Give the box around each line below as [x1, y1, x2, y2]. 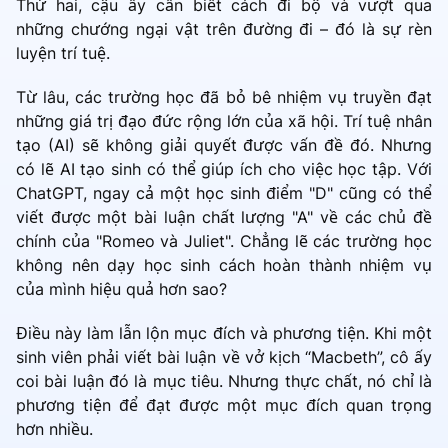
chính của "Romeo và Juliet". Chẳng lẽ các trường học [16, 231, 432, 252]
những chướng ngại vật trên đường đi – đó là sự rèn [16, 19, 432, 40]
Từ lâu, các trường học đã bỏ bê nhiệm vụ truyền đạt [16, 87, 432, 108]
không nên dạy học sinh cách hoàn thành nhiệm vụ [16, 255, 432, 276]
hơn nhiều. [16, 419, 93, 440]
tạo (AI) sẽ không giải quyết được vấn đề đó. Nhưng [16, 135, 432, 156]
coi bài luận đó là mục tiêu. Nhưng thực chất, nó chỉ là [16, 371, 432, 392]
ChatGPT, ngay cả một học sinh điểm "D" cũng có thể [16, 183, 432, 204]
